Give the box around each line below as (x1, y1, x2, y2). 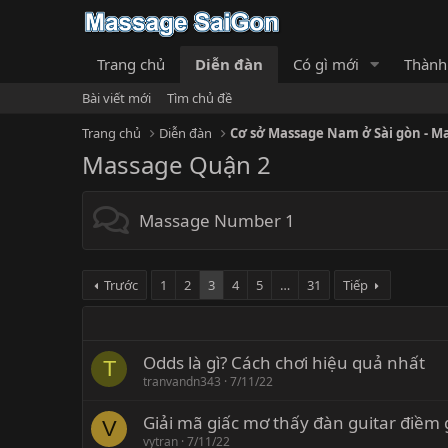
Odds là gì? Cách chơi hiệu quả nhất (143, 351, 425, 375)
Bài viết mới (82, 89, 151, 108)
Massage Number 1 (139, 209, 295, 233)
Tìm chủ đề (167, 89, 232, 108)
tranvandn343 (143, 373, 221, 391)
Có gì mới (293, 54, 359, 75)
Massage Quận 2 (82, 148, 271, 182)
